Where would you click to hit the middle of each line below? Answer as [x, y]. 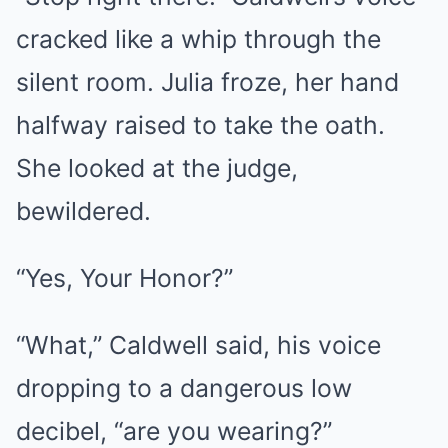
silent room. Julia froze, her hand [207, 82]
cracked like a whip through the [198, 39]
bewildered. [83, 211]
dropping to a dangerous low [184, 388]
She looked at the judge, [157, 168]
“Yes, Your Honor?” [124, 278]
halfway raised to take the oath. [200, 125]
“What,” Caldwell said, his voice [198, 345]
